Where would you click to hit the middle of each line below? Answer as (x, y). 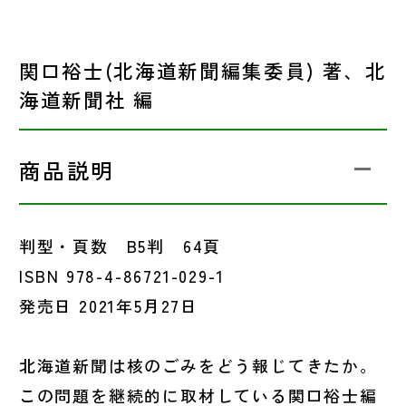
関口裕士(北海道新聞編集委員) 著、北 (203, 71)
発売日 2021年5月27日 (108, 306)
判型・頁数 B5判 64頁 (120, 246)
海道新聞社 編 (87, 100)
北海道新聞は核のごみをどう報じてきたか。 (198, 366)
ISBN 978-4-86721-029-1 (121, 276)
